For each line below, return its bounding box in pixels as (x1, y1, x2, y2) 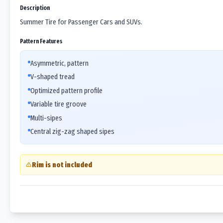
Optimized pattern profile (30, 86, 103, 95)
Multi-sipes (30, 113, 62, 122)
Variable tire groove (30, 100, 87, 109)
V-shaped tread (30, 72, 75, 81)
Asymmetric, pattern (30, 58, 89, 68)
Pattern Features (20, 37, 62, 45)
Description (20, 3, 50, 11)
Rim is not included (31, 160, 92, 169)
